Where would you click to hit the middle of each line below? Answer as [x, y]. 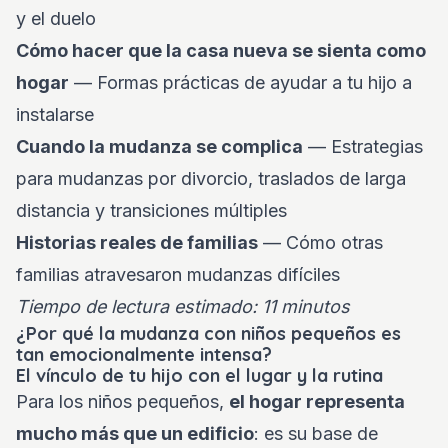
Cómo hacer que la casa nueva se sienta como [221, 50]
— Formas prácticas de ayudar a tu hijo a [240, 82]
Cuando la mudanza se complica [159, 146]
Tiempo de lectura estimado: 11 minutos [183, 306]
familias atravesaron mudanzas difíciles [178, 274]
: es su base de [316, 433]
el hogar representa [317, 401]
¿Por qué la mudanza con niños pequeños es [208, 333]
